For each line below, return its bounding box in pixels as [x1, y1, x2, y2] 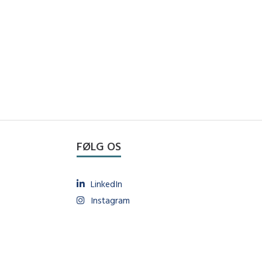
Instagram [90, 194, 130, 206]
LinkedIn [90, 178, 122, 189]
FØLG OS [76, 138, 121, 153]
